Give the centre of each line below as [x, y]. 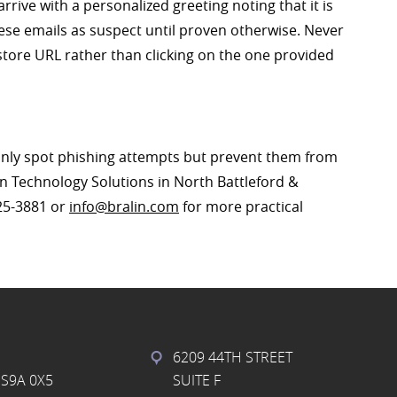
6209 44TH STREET [233, 357]
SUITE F [197, 380]
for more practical [241, 206]
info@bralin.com [124, 206]
